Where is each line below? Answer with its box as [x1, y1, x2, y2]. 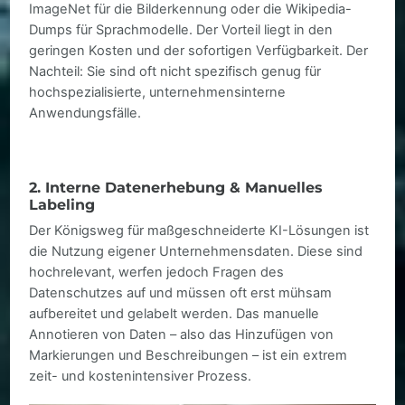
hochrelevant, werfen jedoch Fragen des [29, 264, 285, 281]
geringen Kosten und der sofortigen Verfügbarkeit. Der [29, 42, 369, 60]
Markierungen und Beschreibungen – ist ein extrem [29, 347, 348, 364]
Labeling [29, 195, 96, 214]
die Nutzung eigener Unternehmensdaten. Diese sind [29, 243, 363, 260]
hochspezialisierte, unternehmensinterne [29, 84, 287, 101]
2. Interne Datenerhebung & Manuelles [29, 178, 324, 197]
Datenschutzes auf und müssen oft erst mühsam [29, 285, 333, 302]
